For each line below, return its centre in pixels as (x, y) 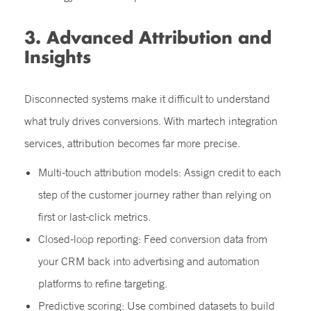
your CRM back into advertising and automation (149, 261)
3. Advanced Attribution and (148, 37)
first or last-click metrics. (94, 217)
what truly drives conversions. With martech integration (151, 121)
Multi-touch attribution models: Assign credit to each (160, 172)
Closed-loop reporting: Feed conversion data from (153, 239)
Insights (58, 57)
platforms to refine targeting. (103, 283)
